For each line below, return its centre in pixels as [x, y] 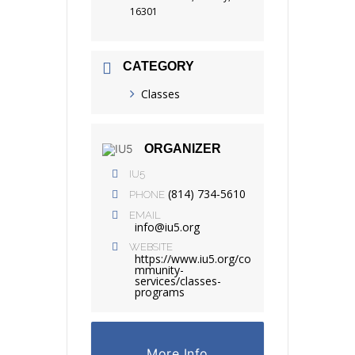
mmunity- [159, 269]
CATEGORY [158, 66]
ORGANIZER [183, 148]
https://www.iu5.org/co [193, 258]
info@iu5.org [167, 227]
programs [160, 292]
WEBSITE [151, 246]
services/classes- [178, 281]
